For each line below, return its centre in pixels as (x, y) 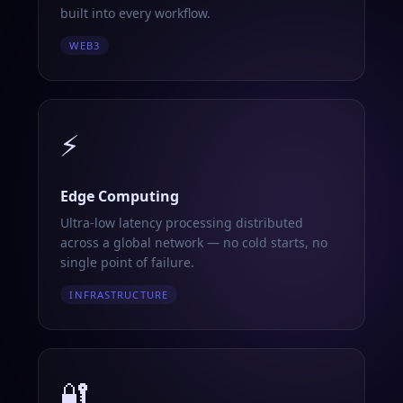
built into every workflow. (136, 13)
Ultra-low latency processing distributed (182, 223)
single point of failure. (128, 262)
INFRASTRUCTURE (119, 295)
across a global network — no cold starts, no (194, 242)
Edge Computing (120, 196)
